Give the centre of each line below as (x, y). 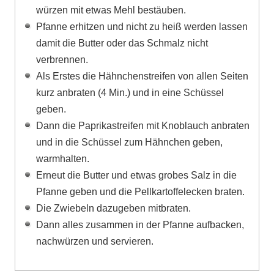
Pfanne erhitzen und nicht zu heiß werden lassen (142, 27)
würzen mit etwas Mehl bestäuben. (111, 10)
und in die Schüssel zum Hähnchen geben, (129, 142)
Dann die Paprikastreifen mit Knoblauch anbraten (143, 126)
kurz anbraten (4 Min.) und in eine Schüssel (130, 93)
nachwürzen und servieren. (95, 241)
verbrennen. (62, 60)
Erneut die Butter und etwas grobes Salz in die (136, 175)
